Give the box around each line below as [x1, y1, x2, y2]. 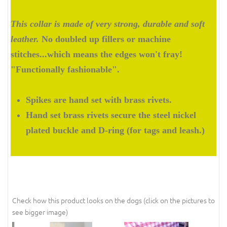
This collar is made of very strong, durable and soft [11, 18, 205, 29]
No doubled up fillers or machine [39, 33, 171, 44]
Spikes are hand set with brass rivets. [26, 94, 172, 105]
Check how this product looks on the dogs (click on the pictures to [12, 195, 215, 206]
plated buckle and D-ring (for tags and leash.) [26, 125, 205, 135]
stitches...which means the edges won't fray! [11, 49, 182, 59]
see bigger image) [12, 207, 68, 217]
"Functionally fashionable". [11, 64, 120, 74]
